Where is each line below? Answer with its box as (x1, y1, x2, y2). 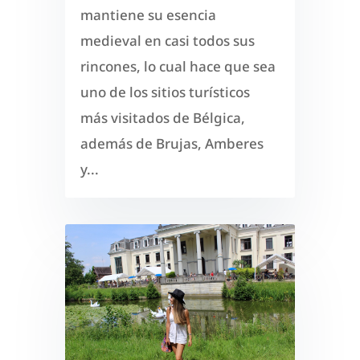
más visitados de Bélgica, (80, 108, 245, 128)
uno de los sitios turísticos (80, 83, 250, 102)
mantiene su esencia (80, 6, 216, 25)
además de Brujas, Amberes (80, 134, 264, 153)
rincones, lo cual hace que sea (80, 57, 276, 76)
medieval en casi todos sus (80, 31, 255, 51)
